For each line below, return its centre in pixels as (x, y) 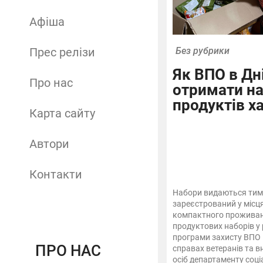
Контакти (56, 174)
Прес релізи (62, 52)
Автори (49, 144)
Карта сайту (62, 113)
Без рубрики (202, 51)
